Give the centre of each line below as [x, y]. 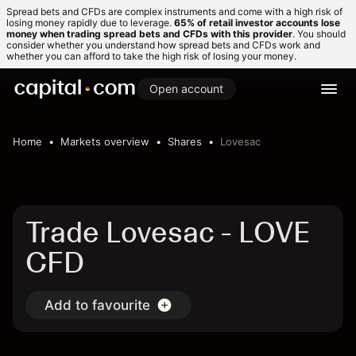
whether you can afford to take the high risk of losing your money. [151, 56]
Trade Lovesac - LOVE [168, 232]
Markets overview [105, 141]
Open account [186, 89]
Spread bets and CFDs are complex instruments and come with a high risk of [174, 12]
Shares [185, 141]
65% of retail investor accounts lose [257, 23]
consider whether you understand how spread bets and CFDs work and [163, 45]
